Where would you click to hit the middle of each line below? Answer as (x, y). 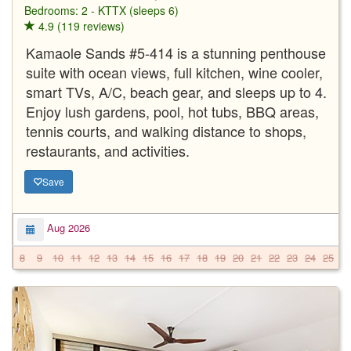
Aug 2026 (67, 228)
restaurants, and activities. (108, 150)
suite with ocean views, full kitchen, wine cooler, (174, 72)
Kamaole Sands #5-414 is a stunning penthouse (176, 52)
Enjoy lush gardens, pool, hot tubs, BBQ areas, (172, 111)
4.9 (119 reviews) (80, 25)
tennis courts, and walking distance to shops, (166, 130)
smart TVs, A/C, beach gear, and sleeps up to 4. (176, 91)
